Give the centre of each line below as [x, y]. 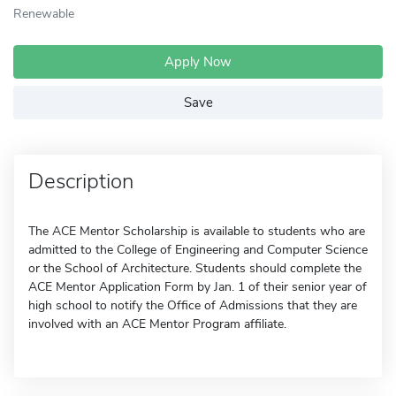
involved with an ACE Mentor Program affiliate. [157, 324]
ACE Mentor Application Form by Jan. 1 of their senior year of [198, 287]
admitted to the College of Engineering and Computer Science [198, 250]
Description [81, 181]
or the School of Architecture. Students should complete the [195, 268]
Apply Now [198, 62]
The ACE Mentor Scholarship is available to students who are [197, 231]
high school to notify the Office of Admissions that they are [193, 305]
